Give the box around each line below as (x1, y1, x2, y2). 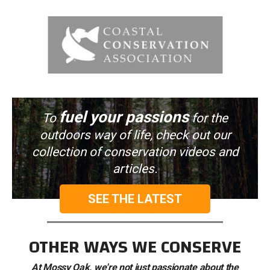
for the (189, 110, 228, 125)
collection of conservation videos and (31, 144, 239, 159)
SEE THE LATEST (88, 191, 182, 206)
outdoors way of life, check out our (39, 127, 231, 142)
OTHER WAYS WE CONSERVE (29, 230, 241, 263)
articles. (113, 161, 157, 176)
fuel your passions (59, 107, 189, 126)
